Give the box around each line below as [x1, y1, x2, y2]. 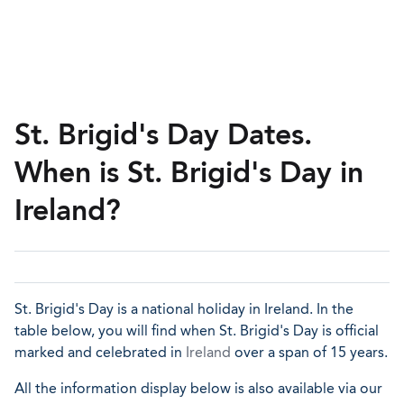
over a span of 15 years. [231, 344, 388, 361]
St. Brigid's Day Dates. [14, 117, 312, 151]
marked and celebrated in [14, 344, 186, 361]
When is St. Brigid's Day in [14, 155, 363, 189]
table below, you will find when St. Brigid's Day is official [14, 322, 379, 339]
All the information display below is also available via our [14, 380, 382, 397]
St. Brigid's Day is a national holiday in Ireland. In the [14, 300, 353, 317]
